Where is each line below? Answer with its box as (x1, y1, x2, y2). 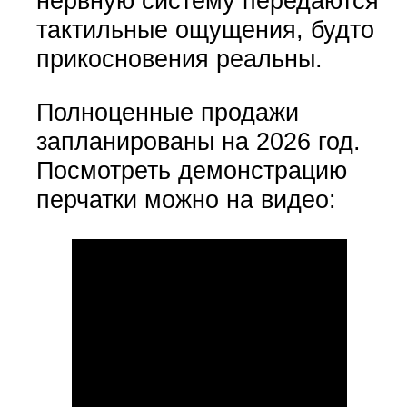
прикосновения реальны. (35, 44, 323, 73)
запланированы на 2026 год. (35, 126, 361, 155)
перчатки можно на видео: (35, 184, 336, 213)
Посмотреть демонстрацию (35, 155, 347, 184)
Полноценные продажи (35, 97, 299, 126)
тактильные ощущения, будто (35, 15, 374, 44)
